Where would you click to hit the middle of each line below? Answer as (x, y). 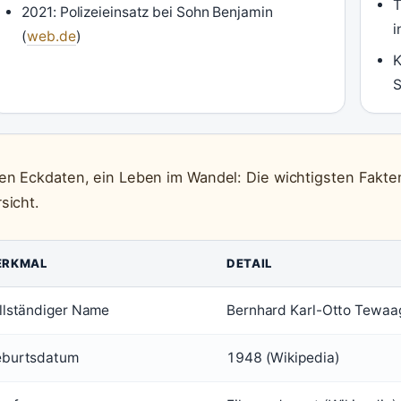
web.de (51, 36)
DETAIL (249, 263)
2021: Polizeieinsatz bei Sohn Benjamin (147, 12)
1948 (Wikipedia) (283, 358)
